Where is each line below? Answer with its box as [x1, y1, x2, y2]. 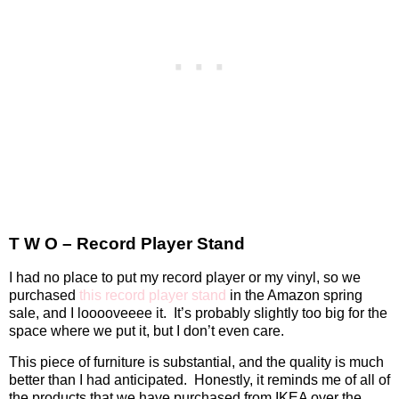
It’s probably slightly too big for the [174, 305, 387, 321]
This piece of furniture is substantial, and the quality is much [9, 354, 384, 370]
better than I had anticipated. [9, 372, 187, 388]
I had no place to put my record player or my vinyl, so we [9, 269, 361, 285]
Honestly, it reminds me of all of [194, 372, 390, 388]
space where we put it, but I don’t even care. [9, 322, 284, 338]
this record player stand [79, 287, 226, 303]
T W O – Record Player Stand [9, 233, 245, 253]
